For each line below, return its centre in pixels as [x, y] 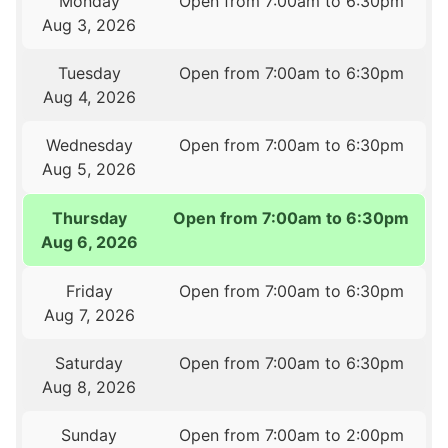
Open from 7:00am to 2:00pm [291, 435]
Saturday [89, 363]
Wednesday [89, 145]
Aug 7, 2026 [89, 315]
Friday [89, 291]
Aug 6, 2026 [90, 242]
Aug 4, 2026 [89, 97]
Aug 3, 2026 [89, 25]
